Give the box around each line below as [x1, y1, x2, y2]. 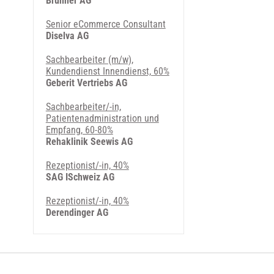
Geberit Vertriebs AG [45, 77, 127, 89]
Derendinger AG [45, 207, 108, 218]
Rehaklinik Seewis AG [45, 136, 133, 147]
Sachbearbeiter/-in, [45, 101, 121, 113]
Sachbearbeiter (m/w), [45, 54, 133, 65]
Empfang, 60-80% [45, 124, 113, 136]
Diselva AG [45, 30, 89, 42]
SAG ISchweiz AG [45, 171, 114, 183]
